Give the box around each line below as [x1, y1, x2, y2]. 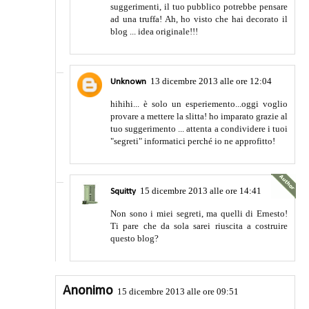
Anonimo [63, 284, 113, 299]
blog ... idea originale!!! [110, 26, 198, 37]
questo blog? [110, 233, 159, 244]
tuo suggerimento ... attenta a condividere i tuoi [110, 123, 288, 134]
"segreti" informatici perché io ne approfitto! [110, 136, 275, 147]
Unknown [110, 77, 146, 87]
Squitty [110, 187, 136, 197]
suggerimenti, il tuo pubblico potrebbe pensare [110, 1, 288, 12]
